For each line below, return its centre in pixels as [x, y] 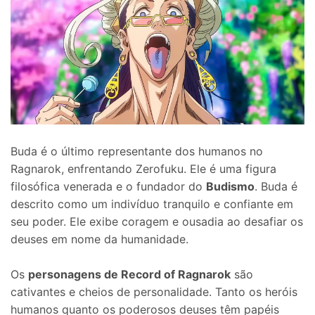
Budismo [230, 186]
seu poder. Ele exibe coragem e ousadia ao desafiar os [157, 221]
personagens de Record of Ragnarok [129, 275]
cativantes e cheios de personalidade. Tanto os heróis [154, 292]
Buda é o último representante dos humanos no [137, 151]
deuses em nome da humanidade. [99, 239]
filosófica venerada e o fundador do [108, 186]
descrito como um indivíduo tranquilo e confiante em [152, 204]
